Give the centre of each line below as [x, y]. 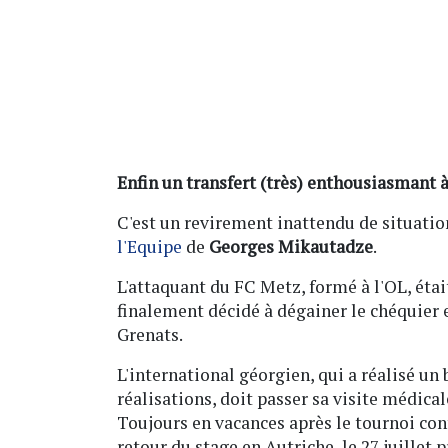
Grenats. [150, 334]
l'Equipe [149, 246]
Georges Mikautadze [291, 246]
